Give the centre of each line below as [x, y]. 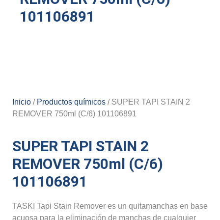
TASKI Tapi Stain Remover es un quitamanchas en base [110, 206]
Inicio [22, 102]
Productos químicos [71, 102]
